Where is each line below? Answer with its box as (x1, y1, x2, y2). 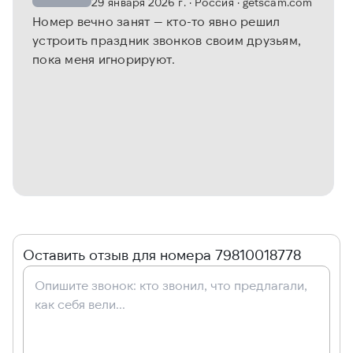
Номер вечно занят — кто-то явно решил (32, 13, 281, 29)
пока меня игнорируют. (32, 51, 176, 67)
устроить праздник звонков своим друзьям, (32, 32, 301, 48)
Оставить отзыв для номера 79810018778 (23, 246, 301, 264)
